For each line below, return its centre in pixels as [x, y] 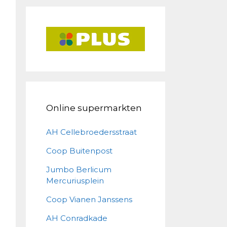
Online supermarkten [94, 108]
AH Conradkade [77, 218]
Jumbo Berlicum [79, 170]
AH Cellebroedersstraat [91, 132]
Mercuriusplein [75, 181]
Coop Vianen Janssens [89, 200]
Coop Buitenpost [79, 151]
